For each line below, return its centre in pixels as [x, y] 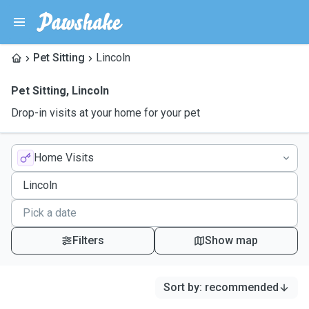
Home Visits [64, 158]
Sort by [181, 287]
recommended [242, 287]
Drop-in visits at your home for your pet [106, 113]
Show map [232, 240]
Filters [88, 240]
